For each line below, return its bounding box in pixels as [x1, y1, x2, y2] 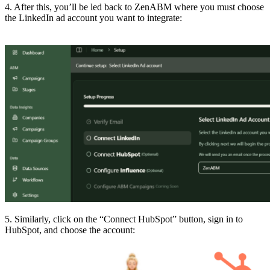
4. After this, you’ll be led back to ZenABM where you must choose [5, 2, 264, 13]
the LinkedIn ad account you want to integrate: [5, 13, 262, 24]
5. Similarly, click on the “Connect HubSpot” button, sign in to [5, 214, 243, 225]
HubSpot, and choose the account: [5, 225, 135, 236]
